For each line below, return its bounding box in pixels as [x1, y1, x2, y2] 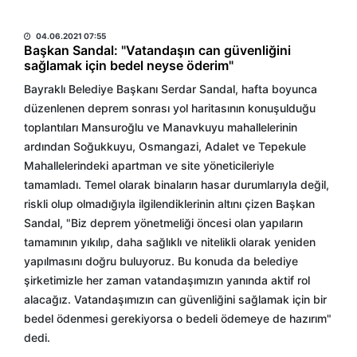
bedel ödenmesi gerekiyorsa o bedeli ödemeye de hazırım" [24, 312, 331, 325]
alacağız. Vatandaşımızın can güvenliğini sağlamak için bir [24, 292, 327, 306]
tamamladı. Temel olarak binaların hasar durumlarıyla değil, [24, 178, 329, 191]
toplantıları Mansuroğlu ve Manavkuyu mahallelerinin [24, 120, 297, 134]
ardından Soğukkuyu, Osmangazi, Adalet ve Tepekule [24, 139, 306, 153]
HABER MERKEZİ [24, 9, 124, 25]
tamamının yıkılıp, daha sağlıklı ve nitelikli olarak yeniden [24, 235, 316, 249]
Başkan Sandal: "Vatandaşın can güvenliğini [24, 42, 291, 58]
